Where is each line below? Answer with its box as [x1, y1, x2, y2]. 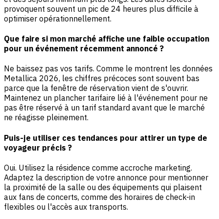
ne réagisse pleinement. [4, 112, 88, 123]
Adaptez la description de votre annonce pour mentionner [4, 172, 208, 182]
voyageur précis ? [4, 142, 72, 153]
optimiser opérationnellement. [4, 13, 111, 23]
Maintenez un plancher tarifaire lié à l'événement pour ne [4, 93, 208, 103]
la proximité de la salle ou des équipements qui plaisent [4, 182, 202, 192]
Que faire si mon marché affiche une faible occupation [4, 34, 209, 44]
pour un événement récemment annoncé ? [4, 44, 164, 54]
